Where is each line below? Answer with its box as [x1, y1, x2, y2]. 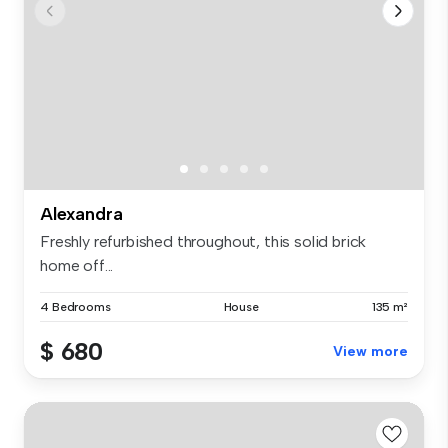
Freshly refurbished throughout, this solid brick [40, 232, 367, 252]
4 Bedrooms [40, 300, 111, 315]
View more [333, 343, 408, 361]
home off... [40, 256, 114, 276]
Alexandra [40, 203, 123, 226]
